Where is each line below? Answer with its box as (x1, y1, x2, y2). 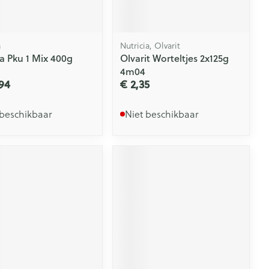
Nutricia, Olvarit (120, 39, 181, 52)
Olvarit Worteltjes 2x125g (120, 50, 229, 65)
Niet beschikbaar (125, 107, 199, 121)
